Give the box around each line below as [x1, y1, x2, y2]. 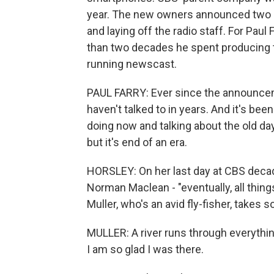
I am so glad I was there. [87, 243, 204, 256]
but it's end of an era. [87, 136, 187, 149]
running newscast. [87, 57, 177, 70]
